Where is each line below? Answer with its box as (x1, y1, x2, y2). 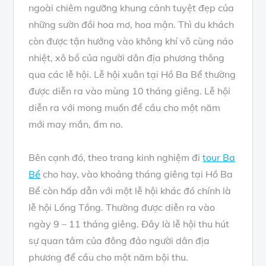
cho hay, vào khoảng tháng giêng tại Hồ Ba (40, 168, 233, 180)
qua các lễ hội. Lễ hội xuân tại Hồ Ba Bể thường (28, 68, 236, 81)
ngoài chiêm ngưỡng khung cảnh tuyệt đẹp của (28, 2, 235, 14)
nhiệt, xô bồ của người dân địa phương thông (28, 52, 225, 64)
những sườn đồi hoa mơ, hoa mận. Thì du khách (28, 18, 235, 31)
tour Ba (202, 151, 236, 164)
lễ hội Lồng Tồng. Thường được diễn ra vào (28, 201, 216, 214)
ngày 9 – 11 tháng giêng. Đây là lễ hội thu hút (28, 218, 230, 230)
